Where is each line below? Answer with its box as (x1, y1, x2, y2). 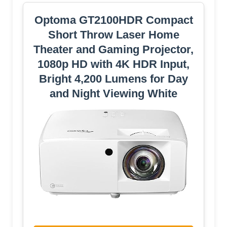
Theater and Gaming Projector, (33, 43, 194, 56)
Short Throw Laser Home (48, 28, 179, 41)
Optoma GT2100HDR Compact (34, 13, 193, 26)
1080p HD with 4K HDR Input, (37, 57, 190, 70)
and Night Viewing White (50, 87, 177, 100)
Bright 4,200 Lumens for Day (39, 72, 188, 85)
